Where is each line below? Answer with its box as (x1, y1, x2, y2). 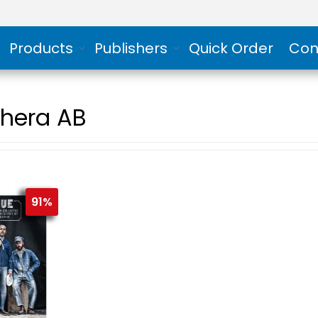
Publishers (94, 38, 168, 58)
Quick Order (188, 38, 273, 58)
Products (9, 38, 73, 58)
